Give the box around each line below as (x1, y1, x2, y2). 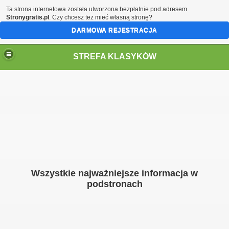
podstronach (86, 179, 143, 189)
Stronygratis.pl (6, 14, 49, 21)
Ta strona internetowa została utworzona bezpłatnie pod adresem (6, 6, 187, 13)
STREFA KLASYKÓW (73, 52, 156, 61)
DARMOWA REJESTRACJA (72, 27, 157, 34)
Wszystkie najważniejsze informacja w (31, 168, 198, 178)
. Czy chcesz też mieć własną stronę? (49, 14, 152, 21)
